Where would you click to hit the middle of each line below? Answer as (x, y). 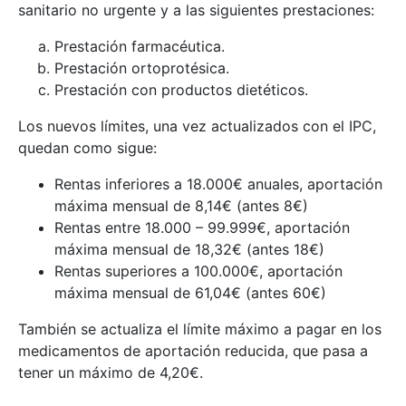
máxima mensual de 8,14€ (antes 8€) (181, 205)
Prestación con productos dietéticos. (181, 89)
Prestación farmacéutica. (140, 46)
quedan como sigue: (87, 147)
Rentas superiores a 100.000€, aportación (198, 271)
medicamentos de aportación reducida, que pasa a (193, 350)
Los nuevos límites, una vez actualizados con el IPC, (197, 126)
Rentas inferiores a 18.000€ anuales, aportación (218, 184)
